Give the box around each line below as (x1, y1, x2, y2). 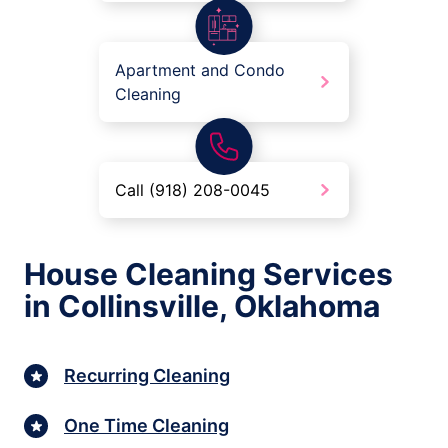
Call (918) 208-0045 (115, 180, 270, 201)
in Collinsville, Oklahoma (24, 288, 380, 325)
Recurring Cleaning (64, 364, 230, 386)
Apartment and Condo (115, 60, 285, 81)
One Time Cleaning (64, 414, 229, 436)
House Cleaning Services (24, 256, 393, 293)
